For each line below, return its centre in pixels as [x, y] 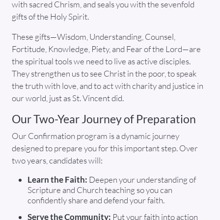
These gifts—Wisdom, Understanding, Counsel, [94, 37]
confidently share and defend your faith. [96, 200]
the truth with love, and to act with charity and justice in [108, 86]
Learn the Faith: [57, 180]
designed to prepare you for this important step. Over [105, 148]
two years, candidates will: [57, 161]
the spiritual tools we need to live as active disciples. [101, 61]
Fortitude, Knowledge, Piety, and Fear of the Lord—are [106, 49]
